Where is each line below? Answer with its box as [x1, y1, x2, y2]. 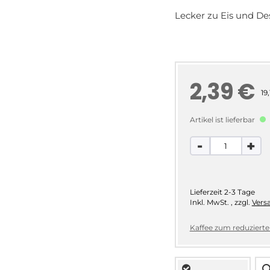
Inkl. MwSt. [189, 198, 231, 207]
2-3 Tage [224, 187, 255, 197]
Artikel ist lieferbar [189, 115, 257, 125]
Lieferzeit [189, 187, 222, 197]
